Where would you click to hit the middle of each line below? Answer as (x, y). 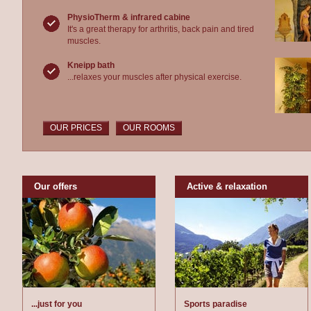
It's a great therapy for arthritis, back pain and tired (161, 29)
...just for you (57, 304)
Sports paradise (216, 304)
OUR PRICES (76, 128)
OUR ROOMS (149, 128)
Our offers (56, 186)
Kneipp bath (91, 65)
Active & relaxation (227, 186)
